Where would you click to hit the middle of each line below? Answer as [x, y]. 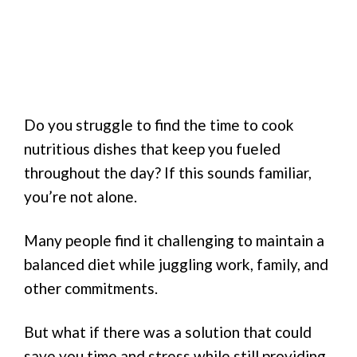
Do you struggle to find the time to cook [159, 125]
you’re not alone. [80, 197]
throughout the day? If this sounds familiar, [168, 173]
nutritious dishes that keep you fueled [152, 149]
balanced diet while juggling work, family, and [176, 264]
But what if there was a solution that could [168, 331]
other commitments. [91, 288]
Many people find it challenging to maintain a [174, 240]
